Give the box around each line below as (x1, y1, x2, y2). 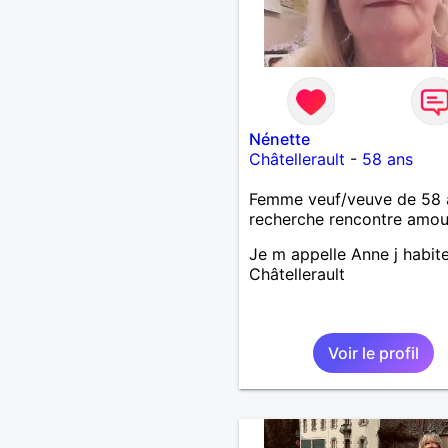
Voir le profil (327, 342, 419, 363)
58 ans (361, 148, 413, 169)
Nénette (248, 128, 310, 149)
